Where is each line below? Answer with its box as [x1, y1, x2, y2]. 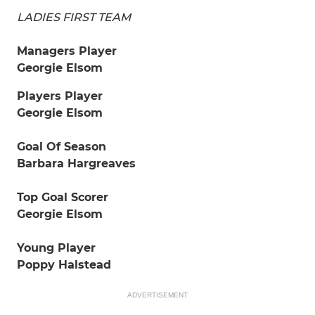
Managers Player [17, 44, 117, 58]
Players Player [17, 89, 103, 103]
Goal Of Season [17, 140, 106, 153]
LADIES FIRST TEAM [17, 11, 131, 24]
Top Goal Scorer [17, 191, 108, 204]
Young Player [17, 241, 96, 255]
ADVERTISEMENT [127, 291, 188, 299]
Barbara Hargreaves [17, 157, 136, 170]
